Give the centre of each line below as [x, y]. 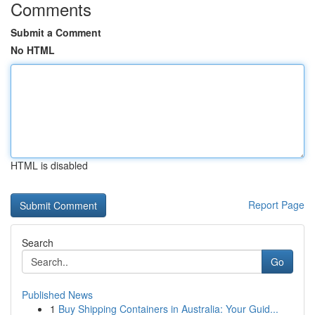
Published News [57, 295]
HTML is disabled [49, 165]
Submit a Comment [56, 32]
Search [38, 243]
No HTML [33, 50]
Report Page [276, 205]
